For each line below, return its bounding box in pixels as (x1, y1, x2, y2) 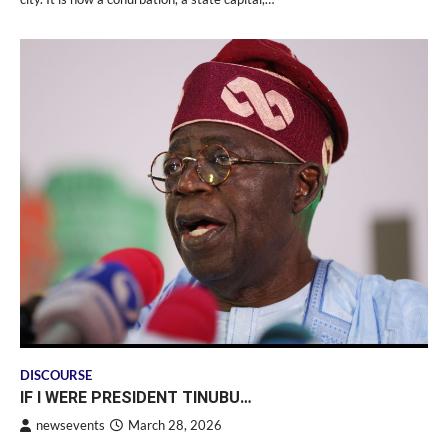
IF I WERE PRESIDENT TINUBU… (20, 387, 252, 407)
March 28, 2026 (128, 417, 222, 433)
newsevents (36, 417, 105, 433)
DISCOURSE (20, 367, 92, 383)
